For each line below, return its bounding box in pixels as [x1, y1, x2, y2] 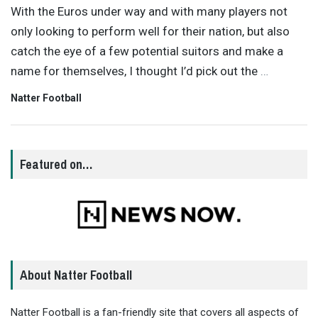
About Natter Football [20, 266, 132, 285]
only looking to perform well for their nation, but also [11, 23, 290, 38]
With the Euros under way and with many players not [11, 4, 287, 18]
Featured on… [20, 155, 92, 173]
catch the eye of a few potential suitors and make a [11, 43, 283, 58]
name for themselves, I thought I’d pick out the [11, 63, 261, 78]
